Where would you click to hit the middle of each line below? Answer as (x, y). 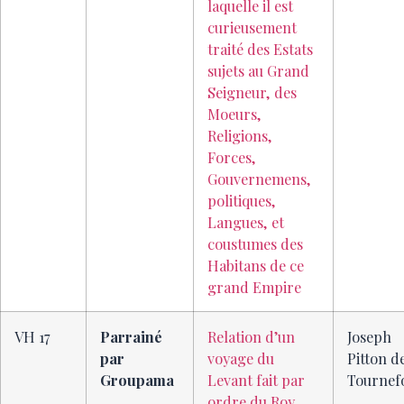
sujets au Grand (258, 71)
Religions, (240, 136)
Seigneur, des (252, 92)
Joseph (369, 337)
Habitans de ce (256, 266)
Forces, (232, 157)
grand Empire (254, 287)
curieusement (252, 28)
